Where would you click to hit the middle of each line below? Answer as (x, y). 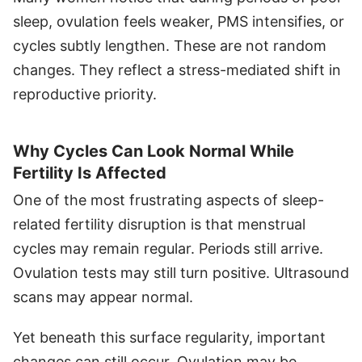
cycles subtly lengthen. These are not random (170, 46)
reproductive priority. (85, 95)
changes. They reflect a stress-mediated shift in (177, 70)
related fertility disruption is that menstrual (159, 225)
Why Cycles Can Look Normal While (154, 151)
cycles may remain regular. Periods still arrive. (168, 249)
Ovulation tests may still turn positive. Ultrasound (181, 273)
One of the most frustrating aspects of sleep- (168, 200)
